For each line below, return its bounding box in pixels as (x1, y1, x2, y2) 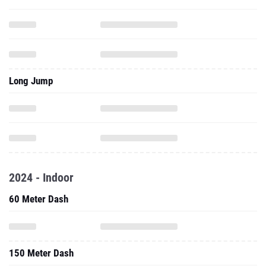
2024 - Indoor (9, 129, 74, 143)
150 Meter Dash (9, 205, 74, 217)
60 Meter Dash (9, 151, 68, 163)
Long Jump (9, 33, 53, 45)
